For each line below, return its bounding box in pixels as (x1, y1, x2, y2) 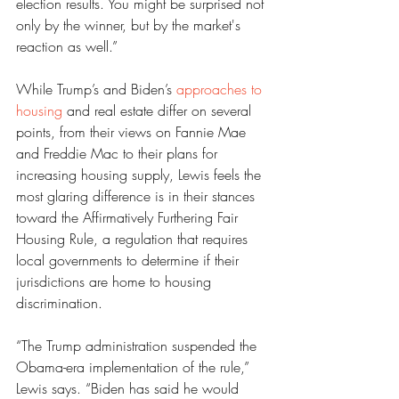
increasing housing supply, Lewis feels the (16, 165, 265, 184)
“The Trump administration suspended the (16, 336, 261, 355)
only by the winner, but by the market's (16, 15, 245, 35)
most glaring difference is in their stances (16, 186, 259, 206)
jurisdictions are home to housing (16, 272, 216, 291)
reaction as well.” (16, 37, 118, 56)
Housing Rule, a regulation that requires (16, 229, 252, 248)
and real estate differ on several (62, 101, 256, 120)
